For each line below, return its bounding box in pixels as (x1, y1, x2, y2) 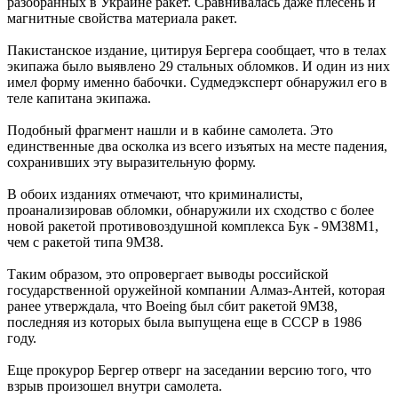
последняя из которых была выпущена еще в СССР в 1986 (7, 314, 362, 330)
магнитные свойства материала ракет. (7, 10, 237, 26)
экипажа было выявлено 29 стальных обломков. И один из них (7, 58, 390, 74)
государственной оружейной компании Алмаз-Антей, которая (7, 282, 385, 298)
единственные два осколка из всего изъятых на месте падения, (7, 138, 387, 154)
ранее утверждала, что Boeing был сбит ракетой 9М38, (7, 298, 338, 314)
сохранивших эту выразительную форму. (7, 154, 256, 170)
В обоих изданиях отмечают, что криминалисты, (7, 186, 303, 202)
